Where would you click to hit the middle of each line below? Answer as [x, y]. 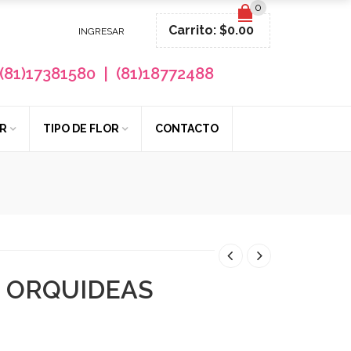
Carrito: [194, 30]
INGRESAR [101, 31]
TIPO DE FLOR [81, 128]
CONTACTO [187, 128]
